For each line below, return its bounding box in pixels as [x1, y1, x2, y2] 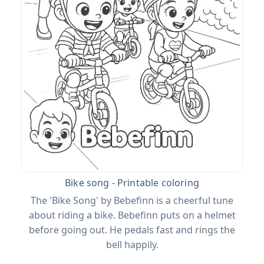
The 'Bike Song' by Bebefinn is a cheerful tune [31, 194, 233, 207]
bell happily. [105, 238, 159, 252]
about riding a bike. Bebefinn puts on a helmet [28, 209, 236, 222]
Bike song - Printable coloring [65, 176, 199, 190]
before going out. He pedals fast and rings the [29, 223, 235, 237]
